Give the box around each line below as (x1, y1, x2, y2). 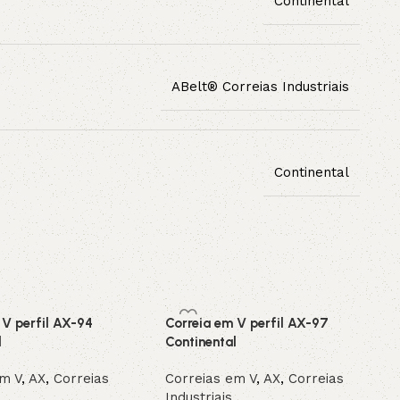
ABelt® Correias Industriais (171, 78, 349, 95)
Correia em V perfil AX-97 (165, 315, 329, 331)
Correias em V (165, 371, 257, 387)
